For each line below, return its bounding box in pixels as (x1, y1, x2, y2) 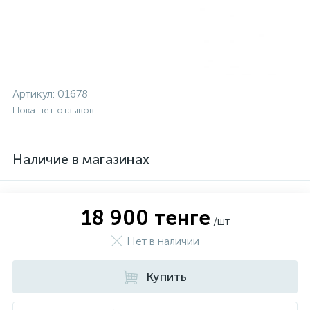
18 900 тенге (80, 206, 210, 230)
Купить (146, 269, 187, 284)
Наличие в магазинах (12, 151, 149, 167)
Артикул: (12, 87, 57, 100)
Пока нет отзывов (12, 104, 94, 116)
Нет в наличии (126, 235, 199, 248)
